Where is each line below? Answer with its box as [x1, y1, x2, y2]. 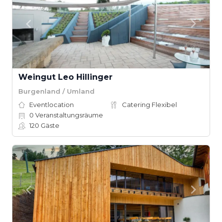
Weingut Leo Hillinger [18, 72, 112, 82]
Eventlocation [29, 101, 74, 109]
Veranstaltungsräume [34, 111, 103, 119]
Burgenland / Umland [18, 87, 95, 95]
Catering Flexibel [122, 101, 177, 109]
